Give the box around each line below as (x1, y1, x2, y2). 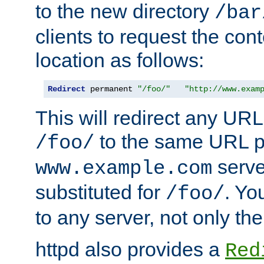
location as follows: (35, 49, 204, 72)
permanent (85, 84, 137, 94)
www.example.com (35, 157, 212, 180)
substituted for (35, 181, 166, 204)
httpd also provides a (35, 238, 225, 261)
